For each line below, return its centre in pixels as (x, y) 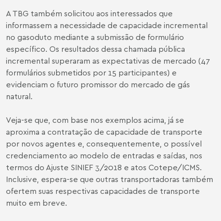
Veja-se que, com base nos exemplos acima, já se (95, 120)
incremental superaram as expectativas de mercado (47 (108, 61)
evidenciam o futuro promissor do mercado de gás (98, 84)
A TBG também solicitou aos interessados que (89, 13)
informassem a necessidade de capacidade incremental (107, 25)
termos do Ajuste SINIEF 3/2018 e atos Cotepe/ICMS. (104, 167)
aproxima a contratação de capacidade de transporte (104, 132)
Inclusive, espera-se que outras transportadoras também (110, 179)
